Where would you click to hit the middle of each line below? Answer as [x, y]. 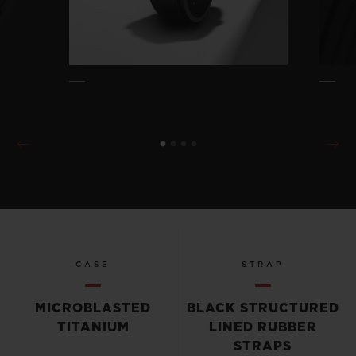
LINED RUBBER [263, 328]
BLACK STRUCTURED [263, 309]
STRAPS [263, 347]
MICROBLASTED [93, 309]
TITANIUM [93, 328]
